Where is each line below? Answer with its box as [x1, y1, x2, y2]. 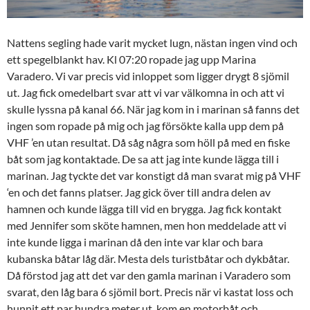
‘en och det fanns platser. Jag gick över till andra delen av [7, 185, 271, 199]
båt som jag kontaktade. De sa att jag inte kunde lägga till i [7, 152, 279, 166]
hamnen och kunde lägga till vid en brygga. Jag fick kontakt [7, 202, 282, 216]
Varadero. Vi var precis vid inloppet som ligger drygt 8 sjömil [7, 69, 289, 83]
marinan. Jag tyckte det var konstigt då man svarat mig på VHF [7, 169, 301, 183]
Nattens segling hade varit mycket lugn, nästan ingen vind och [7, 36, 298, 50]
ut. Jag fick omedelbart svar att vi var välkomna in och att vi [7, 86, 284, 100]
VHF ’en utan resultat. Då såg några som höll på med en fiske [7, 136, 290, 149]
